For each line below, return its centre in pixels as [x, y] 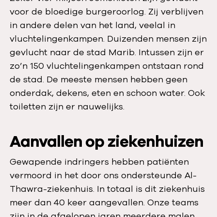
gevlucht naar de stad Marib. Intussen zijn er [107, 52]
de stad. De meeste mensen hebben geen [99, 79]
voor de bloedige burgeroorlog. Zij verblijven [107, 12]
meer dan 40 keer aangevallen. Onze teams [104, 202]
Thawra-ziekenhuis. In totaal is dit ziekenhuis [107, 189]
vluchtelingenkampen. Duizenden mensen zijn [108, 39]
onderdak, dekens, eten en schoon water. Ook [107, 93]
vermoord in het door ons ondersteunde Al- [103, 175]
